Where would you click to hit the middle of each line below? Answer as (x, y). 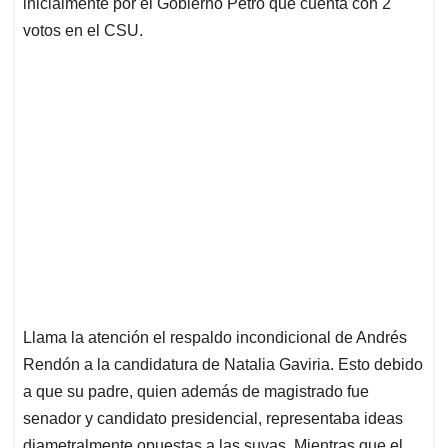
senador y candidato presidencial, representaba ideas (213, 419)
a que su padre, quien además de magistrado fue (196, 392)
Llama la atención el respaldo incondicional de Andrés (215, 338)
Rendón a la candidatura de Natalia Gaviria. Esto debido (223, 365)
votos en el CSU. (83, 31)
